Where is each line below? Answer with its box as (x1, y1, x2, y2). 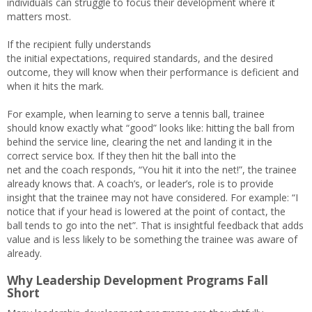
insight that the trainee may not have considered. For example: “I (7, 191, 298, 204)
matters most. (7, 10, 74, 23)
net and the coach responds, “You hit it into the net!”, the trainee (7, 163, 297, 176)
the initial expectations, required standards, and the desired (7, 52, 273, 65)
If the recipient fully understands (7, 38, 151, 51)
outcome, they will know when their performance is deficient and (7, 65, 299, 79)
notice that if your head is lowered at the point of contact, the (7, 205, 286, 218)
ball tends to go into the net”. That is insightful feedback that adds (7, 219, 304, 232)
